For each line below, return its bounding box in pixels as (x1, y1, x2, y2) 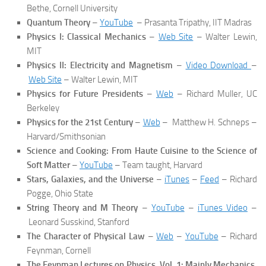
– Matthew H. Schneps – (160, 116, 258, 128)
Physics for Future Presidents (27, 88, 143, 99)
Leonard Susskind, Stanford (27, 216, 129, 227)
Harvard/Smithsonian (27, 131, 106, 142)
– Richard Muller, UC (173, 88, 257, 99)
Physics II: (27, 59, 66, 71)
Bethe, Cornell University (27, 2, 118, 14)
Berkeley (27, 102, 59, 113)
